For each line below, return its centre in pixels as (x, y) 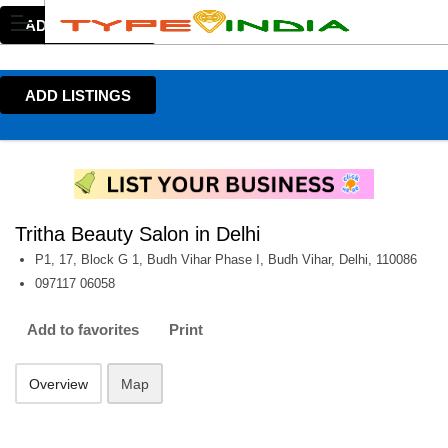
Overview (58, 384)
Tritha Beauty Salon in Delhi (137, 234)
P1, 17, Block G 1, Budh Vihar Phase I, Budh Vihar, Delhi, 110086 (226, 259)
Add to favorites (83, 329)
